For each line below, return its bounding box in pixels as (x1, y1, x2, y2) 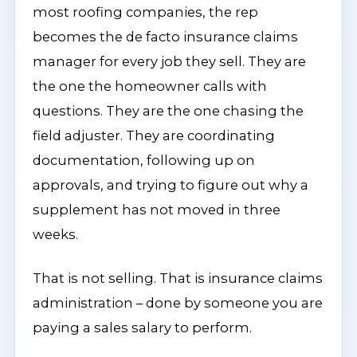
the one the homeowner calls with (33, 78, 267, 94)
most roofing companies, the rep (33, 4, 258, 20)
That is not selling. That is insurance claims (33, 270, 323, 286)
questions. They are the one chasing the (33, 103, 304, 119)
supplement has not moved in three (33, 202, 280, 218)
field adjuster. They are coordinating (33, 127, 275, 143)
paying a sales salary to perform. (33, 320, 252, 335)
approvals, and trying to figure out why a (33, 177, 308, 193)
